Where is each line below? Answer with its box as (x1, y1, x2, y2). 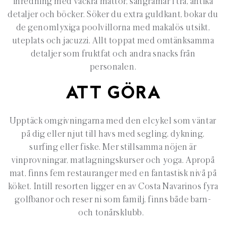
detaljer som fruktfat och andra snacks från (30, 49, 196, 59)
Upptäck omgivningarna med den (10, 116, 143, 126)
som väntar (172, 116, 216, 126)
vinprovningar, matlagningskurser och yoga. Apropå (11, 155, 215, 165)
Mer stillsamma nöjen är (102, 142, 197, 152)
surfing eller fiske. (29, 142, 103, 152)
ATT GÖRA (65, 86, 161, 103)
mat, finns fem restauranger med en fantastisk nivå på (9, 168, 217, 179)
